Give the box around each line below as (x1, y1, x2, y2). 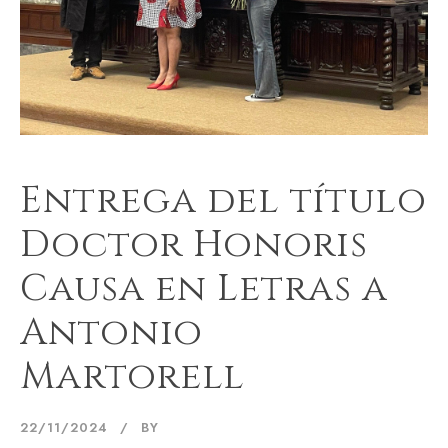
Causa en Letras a (20, 264, 388, 314)
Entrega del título (20, 176, 427, 226)
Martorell (20, 352, 245, 402)
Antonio (20, 308, 203, 358)
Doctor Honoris (20, 220, 368, 270)
